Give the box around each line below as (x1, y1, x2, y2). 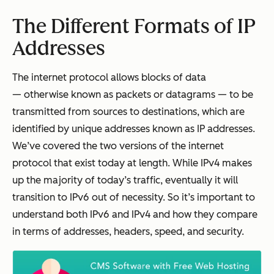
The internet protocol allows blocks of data (12, 71, 206, 83)
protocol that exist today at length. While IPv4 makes (12, 157, 252, 169)
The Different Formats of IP (12, 14, 256, 38)
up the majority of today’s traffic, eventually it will (12, 174, 238, 186)
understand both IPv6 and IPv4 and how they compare (12, 208, 257, 220)
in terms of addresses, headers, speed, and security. (12, 225, 244, 237)
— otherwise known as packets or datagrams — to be (12, 88, 253, 100)
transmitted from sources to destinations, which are (12, 105, 245, 117)
